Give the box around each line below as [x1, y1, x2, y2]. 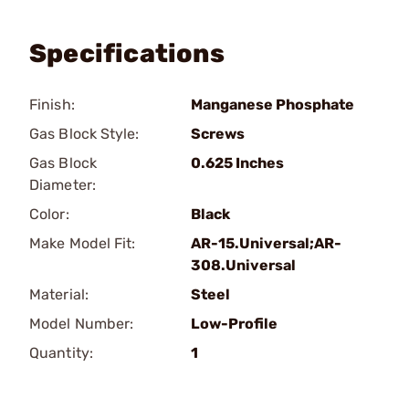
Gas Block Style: [29, 125, 140, 142]
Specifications [29, 38, 225, 68]
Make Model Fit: [29, 235, 136, 252]
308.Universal [191, 257, 296, 274]
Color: [29, 205, 69, 223]
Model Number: [29, 315, 134, 332]
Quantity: [29, 344, 93, 362]
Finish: [29, 96, 75, 113]
